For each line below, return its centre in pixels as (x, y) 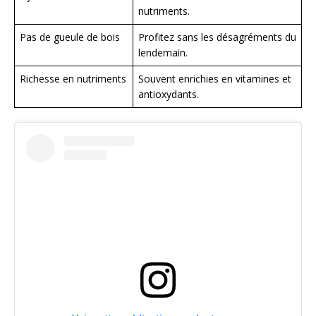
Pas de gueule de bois (70, 37)
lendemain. (163, 52)
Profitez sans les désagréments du (217, 37)
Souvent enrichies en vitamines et (215, 78)
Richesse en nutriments (73, 78)
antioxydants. (169, 94)
